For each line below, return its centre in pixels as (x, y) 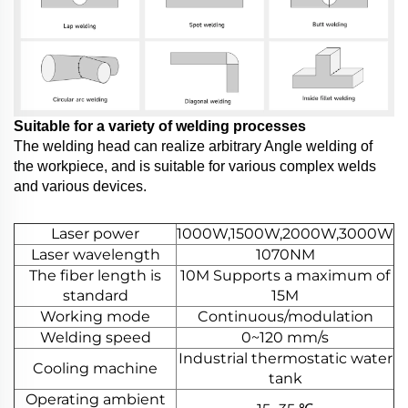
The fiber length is (95, 275)
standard (95, 295)
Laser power (95, 233)
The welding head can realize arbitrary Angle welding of (193, 146)
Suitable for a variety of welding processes (160, 126)
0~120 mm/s (285, 337)
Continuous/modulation (285, 316)
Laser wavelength (95, 254)
